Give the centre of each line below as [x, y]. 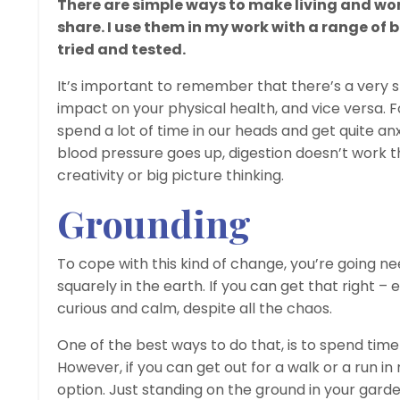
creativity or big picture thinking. [171, 175]
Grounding [154, 223]
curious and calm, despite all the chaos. [195, 308]
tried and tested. [121, 49]
